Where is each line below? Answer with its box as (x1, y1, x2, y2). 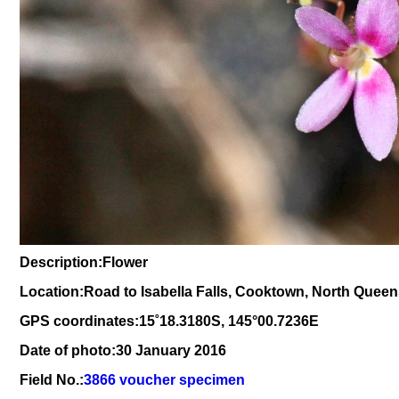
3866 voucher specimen (84, 372, 245, 387)
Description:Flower (20, 255, 148, 270)
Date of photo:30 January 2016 (20, 343, 226, 358)
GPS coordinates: (20, 313, 139, 329)
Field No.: (20, 372, 84, 387)
